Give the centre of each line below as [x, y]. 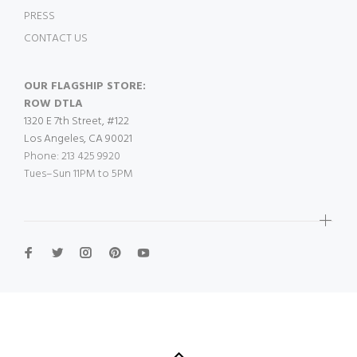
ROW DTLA [53, 104]
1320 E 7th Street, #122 [76, 122]
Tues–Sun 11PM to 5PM [78, 174]
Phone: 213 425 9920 [72, 157]
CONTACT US [56, 39]
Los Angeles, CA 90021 [78, 139]
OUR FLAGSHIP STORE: [85, 86]
